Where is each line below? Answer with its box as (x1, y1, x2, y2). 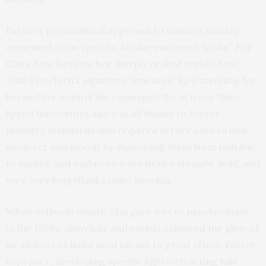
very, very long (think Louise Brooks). (6, 173, 172, 186)
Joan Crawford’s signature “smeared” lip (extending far (6, 74, 256, 86)
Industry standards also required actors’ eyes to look (6, 123, 248, 136)
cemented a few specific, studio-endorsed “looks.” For (6, 40, 252, 53)
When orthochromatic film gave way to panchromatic (6, 205, 251, 217)
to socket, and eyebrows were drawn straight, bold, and (6, 157, 260, 169)
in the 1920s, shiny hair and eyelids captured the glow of (6, 221, 259, 234)
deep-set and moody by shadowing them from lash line (6, 140, 255, 153)
